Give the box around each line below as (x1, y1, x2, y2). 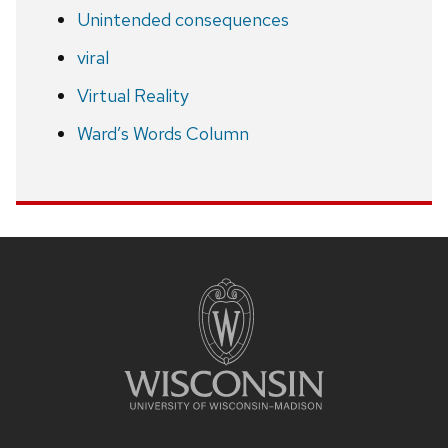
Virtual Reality (76, 83, 189, 107)
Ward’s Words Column (76, 121, 249, 145)
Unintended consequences (76, 7, 289, 31)
